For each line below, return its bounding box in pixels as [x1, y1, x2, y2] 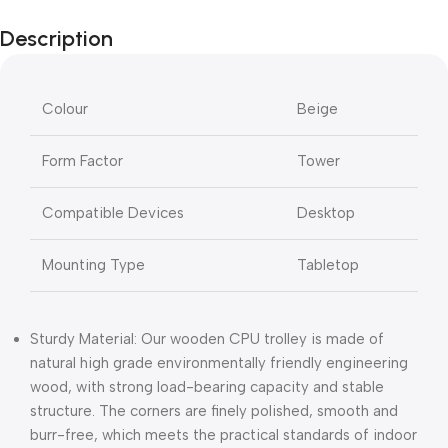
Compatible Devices [42, 203, 184, 222]
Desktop [297, 203, 355, 222]
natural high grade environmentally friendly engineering [30, 353, 408, 372]
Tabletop [297, 255, 359, 274]
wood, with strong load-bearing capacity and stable [30, 377, 384, 396]
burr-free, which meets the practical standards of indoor [30, 425, 417, 444]
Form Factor [42, 151, 123, 170]
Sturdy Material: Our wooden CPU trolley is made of [30, 329, 384, 348]
